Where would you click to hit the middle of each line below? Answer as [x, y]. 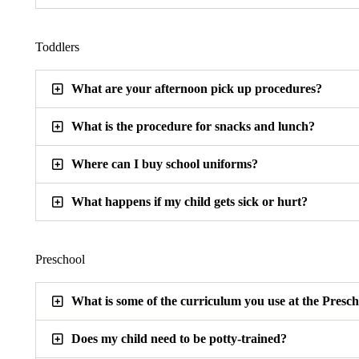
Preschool [60, 260]
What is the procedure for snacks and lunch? [193, 127]
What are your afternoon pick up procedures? [196, 89]
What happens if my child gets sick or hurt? [189, 202]
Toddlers [57, 47]
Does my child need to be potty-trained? [179, 339]
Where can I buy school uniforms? [164, 164]
